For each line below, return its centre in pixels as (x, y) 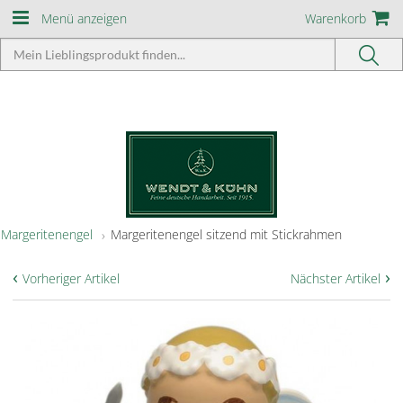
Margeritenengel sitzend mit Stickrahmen (226, 234)
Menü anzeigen (84, 18)
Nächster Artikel (336, 278)
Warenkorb (336, 18)
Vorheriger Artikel (71, 278)
